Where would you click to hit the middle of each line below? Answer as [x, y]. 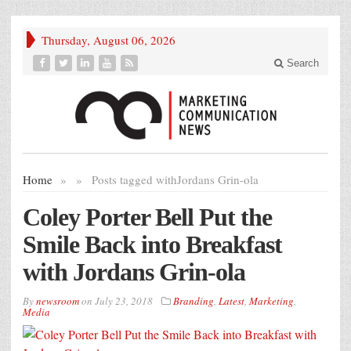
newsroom [58, 301]
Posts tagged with [134, 180]
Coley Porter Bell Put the [147, 217]
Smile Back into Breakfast [152, 245]
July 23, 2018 [124, 301]
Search [301, 63]
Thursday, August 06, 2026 [109, 40]
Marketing [271, 301]
